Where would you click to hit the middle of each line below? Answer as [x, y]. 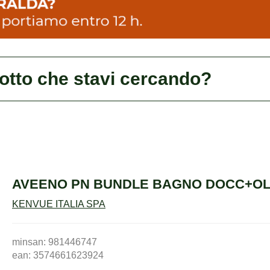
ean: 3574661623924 [58, 256]
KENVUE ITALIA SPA [59, 204]
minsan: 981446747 [55, 242]
